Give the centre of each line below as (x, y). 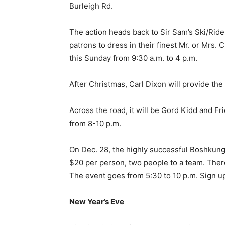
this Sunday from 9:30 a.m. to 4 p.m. (133, 58)
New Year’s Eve (97, 202)
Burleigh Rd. (91, 6)
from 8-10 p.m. (95, 123)
